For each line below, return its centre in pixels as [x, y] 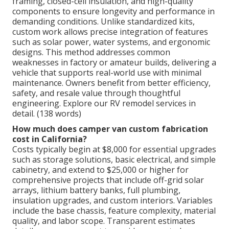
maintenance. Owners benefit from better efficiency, [111, 83]
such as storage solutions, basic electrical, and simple [114, 160]
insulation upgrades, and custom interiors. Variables [112, 201]
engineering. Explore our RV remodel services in [104, 104]
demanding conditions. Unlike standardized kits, [104, 22]
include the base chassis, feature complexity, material [114, 211]
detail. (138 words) [47, 114]
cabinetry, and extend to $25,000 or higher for [100, 170]
